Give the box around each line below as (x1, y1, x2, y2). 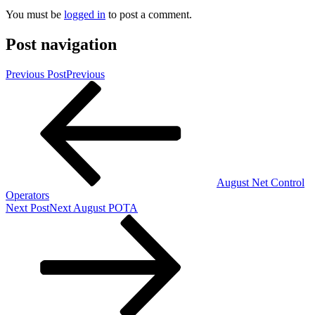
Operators (6, 189, 49, 202)
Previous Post (6, 68, 66, 81)
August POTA (73, 202, 138, 214)
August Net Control (217, 176, 304, 189)
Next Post (6, 202, 49, 214)
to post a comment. (105, 8, 192, 21)
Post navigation (6, 35, 117, 54)
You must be (6, 8, 64, 21)
